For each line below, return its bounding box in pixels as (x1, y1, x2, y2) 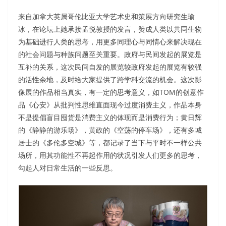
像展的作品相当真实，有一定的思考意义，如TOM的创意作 (18, 87, 204, 97)
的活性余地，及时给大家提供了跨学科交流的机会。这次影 (18, 75, 202, 85)
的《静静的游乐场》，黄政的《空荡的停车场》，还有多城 (18, 125, 202, 135)
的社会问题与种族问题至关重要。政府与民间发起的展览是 (18, 49, 202, 60)
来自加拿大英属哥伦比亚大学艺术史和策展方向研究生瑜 (18, 12, 195, 22)
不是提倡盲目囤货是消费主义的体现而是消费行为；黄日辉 (18, 112, 202, 123)
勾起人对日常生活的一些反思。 (18, 163, 117, 173)
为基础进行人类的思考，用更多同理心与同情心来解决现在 (18, 37, 202, 47)
